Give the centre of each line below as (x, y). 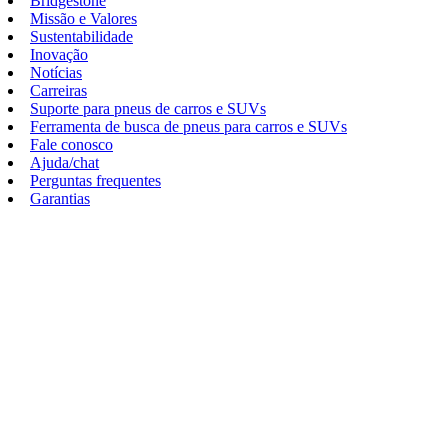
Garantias (60, 198)
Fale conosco (71, 144)
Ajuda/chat (64, 162)
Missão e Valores (83, 18)
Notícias (56, 72)
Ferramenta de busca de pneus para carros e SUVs (188, 126)
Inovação (59, 54)
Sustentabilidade (81, 36)
